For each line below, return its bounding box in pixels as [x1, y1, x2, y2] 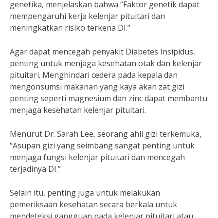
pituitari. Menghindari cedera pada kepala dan [10, 70, 178, 80]
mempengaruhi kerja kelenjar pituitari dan [10, 11, 165, 21]
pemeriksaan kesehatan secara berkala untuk [10, 199, 177, 210]
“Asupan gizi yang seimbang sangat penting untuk [10, 140, 195, 151]
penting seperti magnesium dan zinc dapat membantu [10, 93, 207, 104]
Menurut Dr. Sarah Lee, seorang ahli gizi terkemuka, [10, 128, 201, 139]
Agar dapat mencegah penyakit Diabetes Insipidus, [10, 46, 195, 57]
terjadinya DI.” [10, 163, 61, 174]
